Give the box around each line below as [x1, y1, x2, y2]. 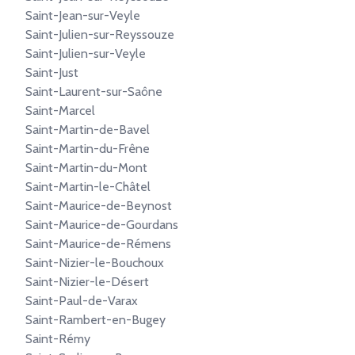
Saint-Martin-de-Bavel [25, 122, 150, 137]
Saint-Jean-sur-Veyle [25, 8, 140, 23]
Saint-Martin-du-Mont [25, 160, 147, 175]
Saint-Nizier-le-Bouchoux [25, 255, 164, 270]
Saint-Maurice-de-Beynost [25, 198, 172, 213]
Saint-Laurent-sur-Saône [25, 84, 162, 99]
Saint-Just [25, 65, 78, 80]
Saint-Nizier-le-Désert [25, 274, 149, 289]
